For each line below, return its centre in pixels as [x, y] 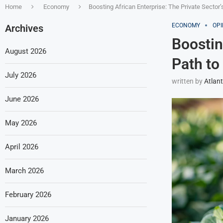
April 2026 [22, 147]
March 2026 [24, 171]
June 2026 [22, 99]
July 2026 [21, 75]
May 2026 [21, 123]
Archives [24, 28]
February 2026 [28, 195]
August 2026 [26, 51]
